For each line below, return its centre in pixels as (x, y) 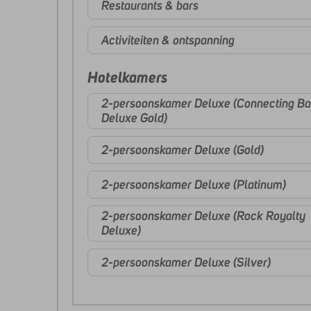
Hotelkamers (127, 77)
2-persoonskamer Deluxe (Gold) (183, 150)
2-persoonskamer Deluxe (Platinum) (194, 184)
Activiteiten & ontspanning (168, 40)
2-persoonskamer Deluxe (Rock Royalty (203, 216)
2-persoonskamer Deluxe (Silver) (186, 262)
